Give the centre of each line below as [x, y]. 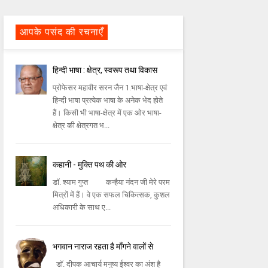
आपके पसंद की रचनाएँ [61, 32]
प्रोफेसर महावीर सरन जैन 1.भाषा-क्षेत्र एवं [110, 88]
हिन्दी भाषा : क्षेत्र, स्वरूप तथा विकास [105, 70]
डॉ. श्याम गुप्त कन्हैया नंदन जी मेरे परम [112, 182]
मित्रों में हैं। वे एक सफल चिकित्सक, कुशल [112, 195]
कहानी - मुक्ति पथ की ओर [90, 165]
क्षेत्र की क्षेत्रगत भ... [81, 126]
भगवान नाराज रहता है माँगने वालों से [103, 247]
